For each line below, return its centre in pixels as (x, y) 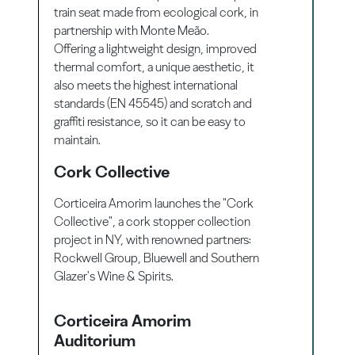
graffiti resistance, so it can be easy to (150, 121)
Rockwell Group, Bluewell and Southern (157, 258)
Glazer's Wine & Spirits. (114, 276)
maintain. (78, 139)
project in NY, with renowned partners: (153, 239)
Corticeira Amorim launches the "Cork (154, 203)
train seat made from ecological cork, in (157, 12)
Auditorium (95, 340)
